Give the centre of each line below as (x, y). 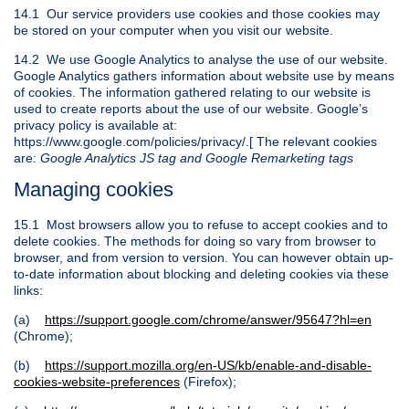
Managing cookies (94, 189)
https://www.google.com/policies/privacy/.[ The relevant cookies (195, 141)
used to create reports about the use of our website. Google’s (191, 108)
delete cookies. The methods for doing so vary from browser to (195, 241)
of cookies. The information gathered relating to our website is (192, 92)
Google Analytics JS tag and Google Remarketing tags (197, 157)
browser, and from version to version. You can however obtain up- (204, 258)
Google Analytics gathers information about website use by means (204, 75)
